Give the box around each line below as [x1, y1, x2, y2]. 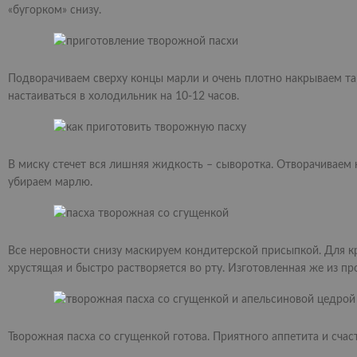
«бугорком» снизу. [8, 5, 101, 16]
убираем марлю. [8, 177, 92, 188]
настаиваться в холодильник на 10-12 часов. [8, 91, 239, 102]
